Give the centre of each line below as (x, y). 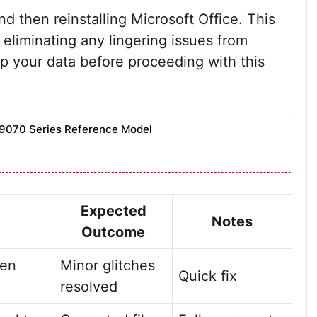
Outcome (113, 232)
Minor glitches (108, 265)
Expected (113, 211)
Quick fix (208, 276)
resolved (89, 287)
